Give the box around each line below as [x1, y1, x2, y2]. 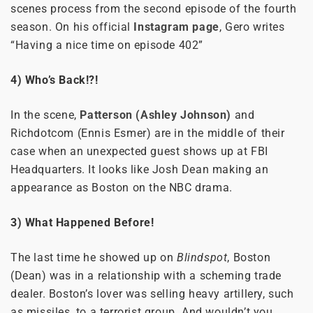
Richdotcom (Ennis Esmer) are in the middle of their [10, 126, 285, 140]
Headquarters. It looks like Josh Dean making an [10, 163, 269, 177]
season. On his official [10, 20, 131, 34]
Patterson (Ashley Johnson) [80, 108, 232, 122]
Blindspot [177, 251, 228, 265]
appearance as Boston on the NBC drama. [10, 181, 233, 195]
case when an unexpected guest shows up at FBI [10, 145, 269, 159]
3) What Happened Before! [10, 216, 154, 230]
